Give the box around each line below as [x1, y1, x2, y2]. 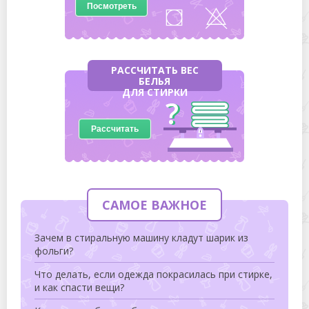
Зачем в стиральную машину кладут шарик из [34, 230, 248, 244]
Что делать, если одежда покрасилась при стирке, [34, 267, 272, 281]
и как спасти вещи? [34, 280, 124, 294]
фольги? [34, 243, 73, 257]
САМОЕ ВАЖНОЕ [102, 196, 207, 213]
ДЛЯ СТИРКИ [121, 85, 188, 99]
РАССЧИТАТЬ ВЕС [110, 63, 199, 77]
